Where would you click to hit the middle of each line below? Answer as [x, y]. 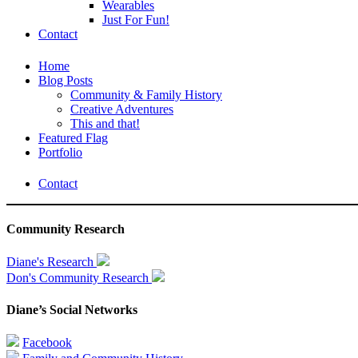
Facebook [47, 342]
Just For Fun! [136, 20]
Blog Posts [66, 80]
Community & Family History [146, 94]
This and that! [105, 123]
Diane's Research [52, 262]
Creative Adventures [122, 109]
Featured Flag [73, 137]
